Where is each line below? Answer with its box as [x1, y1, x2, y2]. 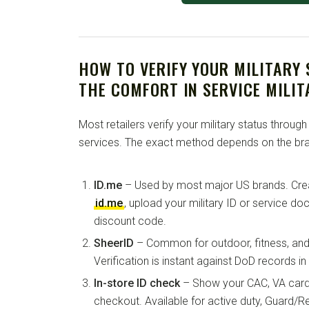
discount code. [94, 215, 166, 228]
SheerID [94, 237, 134, 250]
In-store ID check [94, 277, 180, 290]
